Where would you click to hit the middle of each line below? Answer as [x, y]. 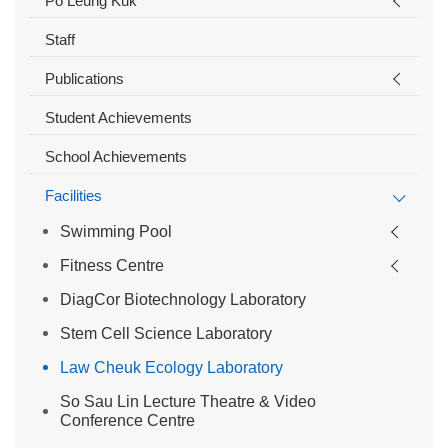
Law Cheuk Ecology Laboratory [171, 368]
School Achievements [116, 157]
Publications [84, 79]
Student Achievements [118, 118]
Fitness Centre [112, 266]
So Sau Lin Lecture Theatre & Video [188, 402]
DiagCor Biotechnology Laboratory [183, 300]
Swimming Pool [116, 232]
